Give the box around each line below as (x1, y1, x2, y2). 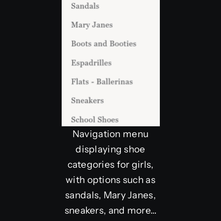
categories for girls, (67, 158, 154, 170)
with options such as (66, 174, 155, 185)
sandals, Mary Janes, (65, 189, 156, 201)
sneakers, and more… (64, 204, 157, 216)
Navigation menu (72, 128, 149, 140)
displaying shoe (75, 143, 146, 155)
